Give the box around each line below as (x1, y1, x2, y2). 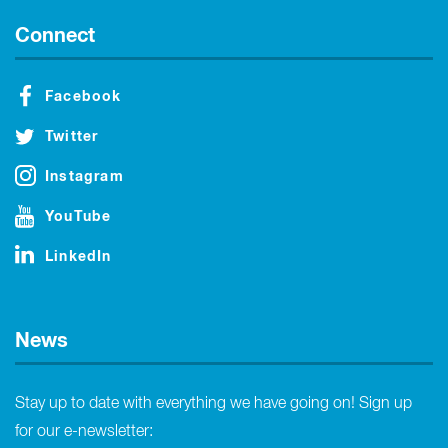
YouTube (45, 209, 112, 224)
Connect (15, 25, 95, 46)
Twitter (45, 129, 99, 144)
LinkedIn (45, 249, 112, 264)
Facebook (45, 89, 122, 104)
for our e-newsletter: (15, 423, 153, 440)
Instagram (45, 169, 124, 184)
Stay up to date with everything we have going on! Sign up (15, 395, 412, 412)
